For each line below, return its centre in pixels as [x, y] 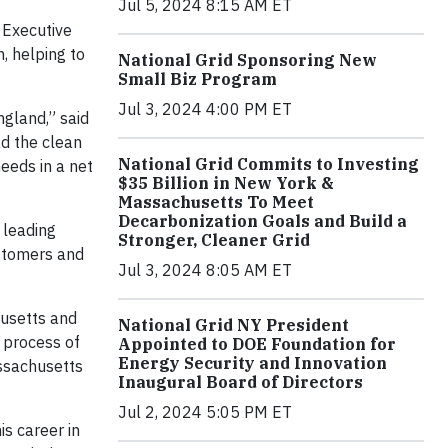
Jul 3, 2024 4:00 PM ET [205, 109]
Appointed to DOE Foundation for [257, 344]
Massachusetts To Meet [216, 202]
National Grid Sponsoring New [247, 60]
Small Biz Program [197, 79]
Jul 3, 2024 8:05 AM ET [205, 270]
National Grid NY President [233, 325]
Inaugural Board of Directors [240, 382]
